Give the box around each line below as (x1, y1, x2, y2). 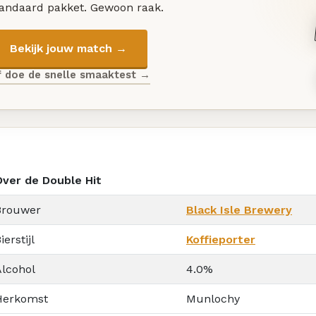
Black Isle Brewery (186, 202, 292, 217)
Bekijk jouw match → (9, 41, 127, 55)
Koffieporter (186, 232, 255, 246)
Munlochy (186, 291, 240, 305)
